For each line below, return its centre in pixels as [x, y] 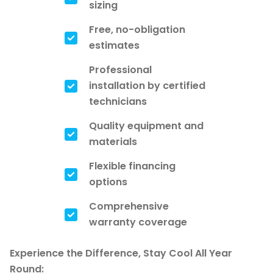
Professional [120, 69]
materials [113, 141]
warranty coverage [138, 222]
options [108, 182]
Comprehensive [129, 206]
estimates [114, 45]
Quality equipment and [146, 126]
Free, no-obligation [137, 29]
